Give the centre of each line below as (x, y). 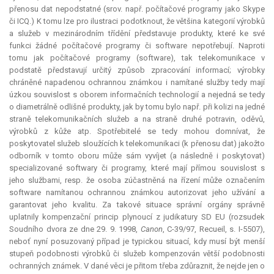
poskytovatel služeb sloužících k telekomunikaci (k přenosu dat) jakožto (137, 144)
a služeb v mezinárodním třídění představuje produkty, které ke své (137, 34)
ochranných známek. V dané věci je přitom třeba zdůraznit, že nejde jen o (137, 266)
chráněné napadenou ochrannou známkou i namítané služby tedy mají (137, 83)
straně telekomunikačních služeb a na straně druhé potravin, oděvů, (137, 119)
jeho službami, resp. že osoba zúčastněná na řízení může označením (137, 180)
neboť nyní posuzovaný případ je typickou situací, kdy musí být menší (137, 242)
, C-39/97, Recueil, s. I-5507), (214, 229)
